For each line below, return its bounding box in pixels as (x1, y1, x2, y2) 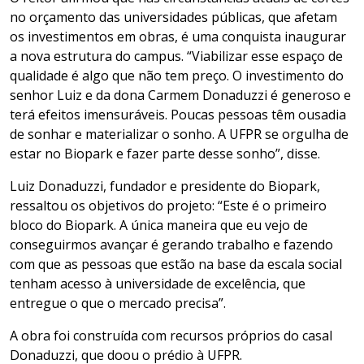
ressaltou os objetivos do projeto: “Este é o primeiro (10, 197, 327, 215)
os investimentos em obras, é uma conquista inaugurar (10, 28, 346, 46)
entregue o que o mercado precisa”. (10, 294, 226, 313)
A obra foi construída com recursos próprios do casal (10, 327, 332, 345)
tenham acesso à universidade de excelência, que (10, 275, 305, 293)
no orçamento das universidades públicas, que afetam (10, 8, 337, 27)
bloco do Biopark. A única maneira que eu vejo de (10, 216, 308, 235)
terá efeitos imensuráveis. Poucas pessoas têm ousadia (10, 106, 346, 124)
